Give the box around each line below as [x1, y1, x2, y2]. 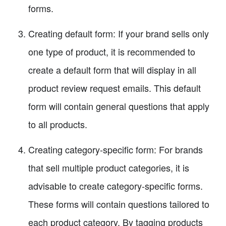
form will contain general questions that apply [28, 99, 209, 112]
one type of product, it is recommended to [28, 44, 195, 58]
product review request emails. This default [28, 81, 201, 94]
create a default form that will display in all [28, 63, 196, 76]
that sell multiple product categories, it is [28, 160, 189, 174]
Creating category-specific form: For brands [28, 142, 203, 156]
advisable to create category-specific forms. [28, 179, 203, 192]
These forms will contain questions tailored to [28, 197, 209, 210]
